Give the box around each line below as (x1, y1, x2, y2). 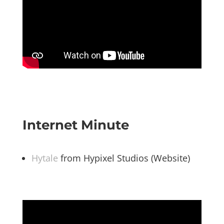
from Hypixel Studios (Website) (57, 152, 190, 164)
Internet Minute (22, 117, 129, 133)
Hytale (31, 152, 58, 164)
